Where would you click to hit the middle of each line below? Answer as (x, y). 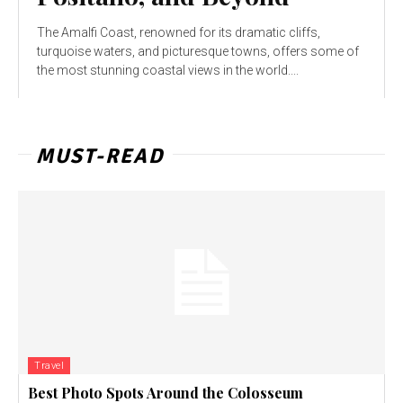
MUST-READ (100, 156)
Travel (49, 365)
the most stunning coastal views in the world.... (168, 70)
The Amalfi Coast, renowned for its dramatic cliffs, (179, 32)
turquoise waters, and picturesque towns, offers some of (198, 51)
